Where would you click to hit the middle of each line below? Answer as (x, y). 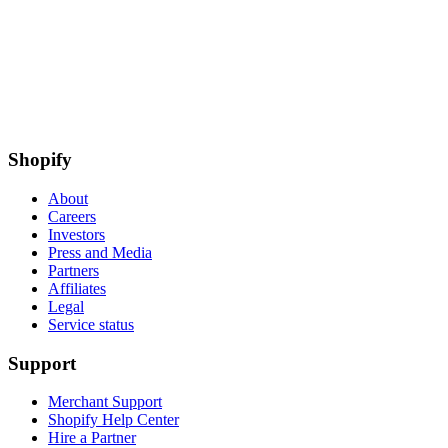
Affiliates (77, 289)
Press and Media (100, 253)
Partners (73, 271)
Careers (72, 217)
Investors (76, 235)
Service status (91, 325)
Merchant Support (105, 402)
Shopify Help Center (113, 420)
